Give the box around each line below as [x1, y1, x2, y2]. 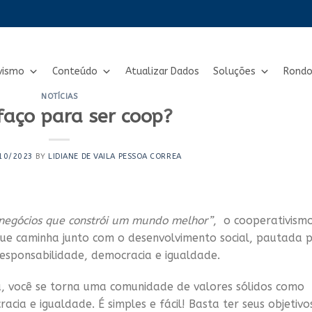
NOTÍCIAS [41, 92, 78, 101]
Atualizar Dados [125, 65, 199, 77]
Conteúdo [52, 65, 97, 77]
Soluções [213, 65, 256, 77]
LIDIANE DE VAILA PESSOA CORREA [48, 152, 182, 162]
